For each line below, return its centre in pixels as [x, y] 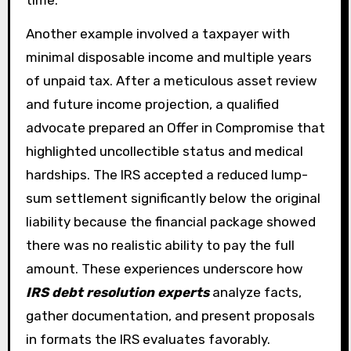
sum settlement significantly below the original [173, 198]
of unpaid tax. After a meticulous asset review [171, 80]
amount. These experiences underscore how [164, 268]
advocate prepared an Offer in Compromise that [175, 127]
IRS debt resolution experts [117, 292]
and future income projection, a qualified [152, 104]
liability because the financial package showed [170, 221]
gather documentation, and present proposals [170, 315]
